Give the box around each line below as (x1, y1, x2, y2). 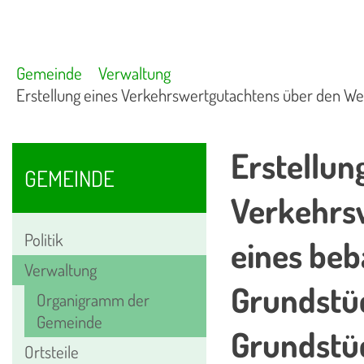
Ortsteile (24, 340, 79, 362)
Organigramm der (37, 288, 149, 310)
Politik (24, 228, 63, 250)
